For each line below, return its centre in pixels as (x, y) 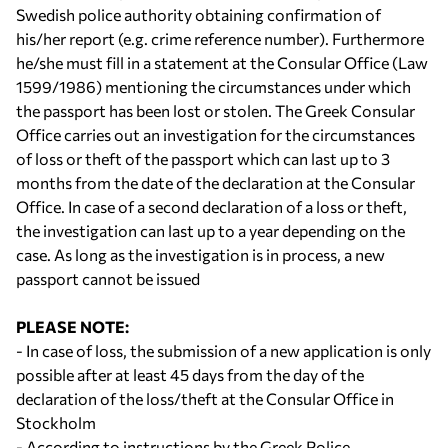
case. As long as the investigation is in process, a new (200, 254)
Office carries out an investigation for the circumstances (215, 134)
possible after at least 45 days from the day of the (190, 374)
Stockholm (56, 422)
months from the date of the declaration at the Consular (215, 182)
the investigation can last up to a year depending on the (210, 230)
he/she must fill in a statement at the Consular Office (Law (222, 62)
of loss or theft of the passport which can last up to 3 (203, 158)
